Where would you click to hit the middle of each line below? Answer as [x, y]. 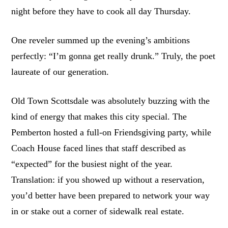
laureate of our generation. [60, 72]
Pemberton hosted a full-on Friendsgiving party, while [111, 133]
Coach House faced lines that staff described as [99, 148]
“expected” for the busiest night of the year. [92, 164]
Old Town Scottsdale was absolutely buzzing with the [111, 101]
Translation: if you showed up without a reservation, [108, 180]
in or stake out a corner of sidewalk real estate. [98, 211]
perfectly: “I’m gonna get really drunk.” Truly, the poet [113, 56]
